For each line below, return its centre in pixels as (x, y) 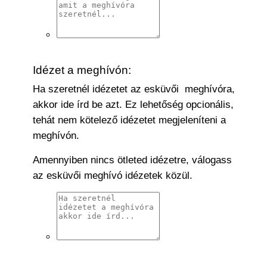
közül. (178, 176)
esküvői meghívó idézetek (105, 176)
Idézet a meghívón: (82, 70)
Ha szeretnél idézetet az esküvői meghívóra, (134, 89)
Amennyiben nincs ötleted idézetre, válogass (132, 160)
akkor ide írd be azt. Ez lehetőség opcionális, (133, 105)
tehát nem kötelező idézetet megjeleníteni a (129, 120)
